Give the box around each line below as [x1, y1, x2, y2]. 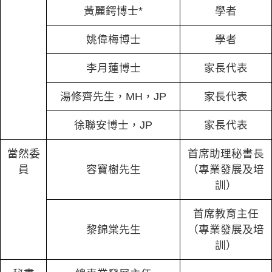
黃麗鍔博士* [84, 5, 143, 17]
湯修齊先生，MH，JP [60, 90, 166, 103]
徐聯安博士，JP [74, 119, 152, 131]
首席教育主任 [193, 208, 259, 220]
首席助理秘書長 [188, 148, 264, 160]
